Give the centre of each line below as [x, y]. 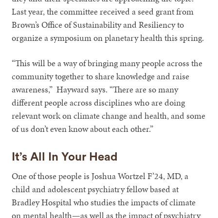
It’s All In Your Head [65, 157]
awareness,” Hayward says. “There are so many [95, 89]
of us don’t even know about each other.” [83, 128]
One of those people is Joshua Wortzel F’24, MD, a [100, 176]
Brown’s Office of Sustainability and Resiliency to [98, 24]
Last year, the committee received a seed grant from [103, 11]
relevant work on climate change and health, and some [109, 115]
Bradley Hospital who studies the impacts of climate [104, 202]
